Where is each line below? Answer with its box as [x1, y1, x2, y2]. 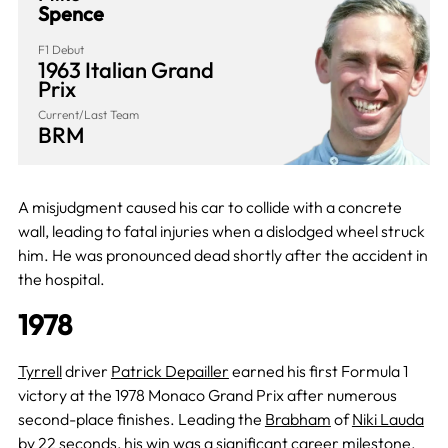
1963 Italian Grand [37, 55, 214, 84]
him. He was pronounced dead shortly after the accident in [17, 244, 428, 265]
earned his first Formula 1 [228, 360, 408, 381]
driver [61, 360, 111, 381]
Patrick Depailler [110, 360, 229, 381]
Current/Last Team [37, 106, 139, 122]
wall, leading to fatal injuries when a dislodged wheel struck [17, 220, 425, 241]
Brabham [264, 408, 331, 429]
